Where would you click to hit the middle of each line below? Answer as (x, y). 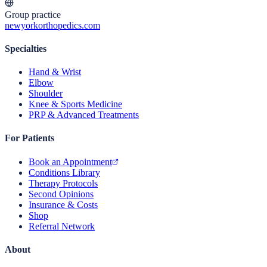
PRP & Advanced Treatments (84, 115)
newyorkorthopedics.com (52, 25)
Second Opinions (61, 194)
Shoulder (46, 94)
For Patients (30, 138)
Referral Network (62, 226)
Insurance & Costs (63, 204)
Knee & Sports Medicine (75, 104)
